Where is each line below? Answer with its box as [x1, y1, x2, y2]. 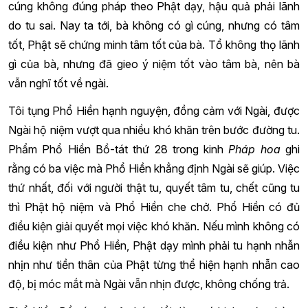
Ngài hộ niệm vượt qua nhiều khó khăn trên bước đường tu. [8, 122, 300, 137]
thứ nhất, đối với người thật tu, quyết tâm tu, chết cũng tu [8, 180, 300, 195]
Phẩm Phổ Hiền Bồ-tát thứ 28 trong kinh [8, 142, 229, 156]
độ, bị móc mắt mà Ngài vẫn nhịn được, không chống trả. [8, 276, 289, 291]
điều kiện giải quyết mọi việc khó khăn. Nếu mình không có [8, 219, 300, 233]
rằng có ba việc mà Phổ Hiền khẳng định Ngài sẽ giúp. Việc [8, 161, 300, 175]
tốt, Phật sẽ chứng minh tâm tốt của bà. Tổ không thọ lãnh [8, 37, 300, 52]
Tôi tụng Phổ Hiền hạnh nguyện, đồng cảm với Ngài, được [8, 103, 300, 118]
